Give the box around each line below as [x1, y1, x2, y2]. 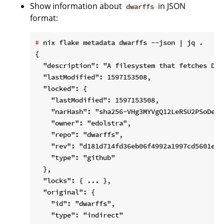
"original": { [35, 187, 95, 197]
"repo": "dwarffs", [35, 130, 123, 139]
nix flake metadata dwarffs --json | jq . [39, 38, 203, 47]
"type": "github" [35, 153, 115, 162]
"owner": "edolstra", [35, 118, 131, 128]
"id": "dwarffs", [35, 199, 115, 208]
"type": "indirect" [35, 210, 123, 220]
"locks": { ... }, [35, 176, 111, 185]
